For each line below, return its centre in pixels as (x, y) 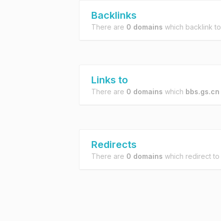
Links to (110, 80)
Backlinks (114, 15)
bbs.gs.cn (203, 92)
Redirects (114, 145)
